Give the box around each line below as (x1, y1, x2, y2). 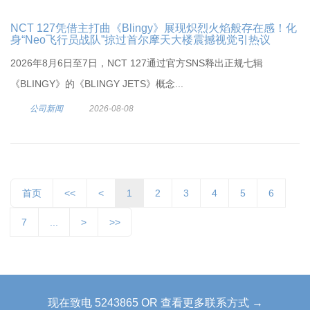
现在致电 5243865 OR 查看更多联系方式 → (47, 297, 263, 309)
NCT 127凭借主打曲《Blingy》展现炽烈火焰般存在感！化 (10, 22, 297, 34)
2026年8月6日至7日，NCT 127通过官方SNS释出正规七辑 (10, 57, 263, 69)
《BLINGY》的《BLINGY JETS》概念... (10, 78, 183, 89)
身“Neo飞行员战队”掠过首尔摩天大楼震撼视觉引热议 (10, 34, 271, 46)
